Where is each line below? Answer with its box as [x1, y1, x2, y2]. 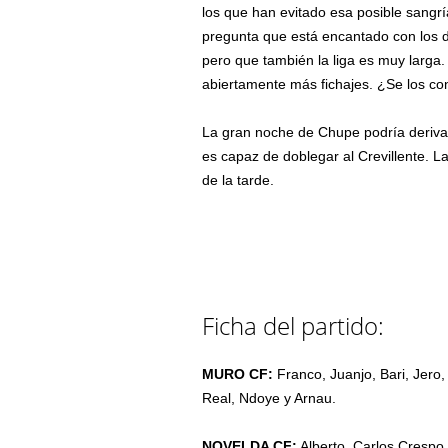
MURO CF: [202, 365, 278, 382]
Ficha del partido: [202, 308, 385, 342]
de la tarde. [202, 171, 275, 188]
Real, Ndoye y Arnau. [202, 389, 337, 406]
